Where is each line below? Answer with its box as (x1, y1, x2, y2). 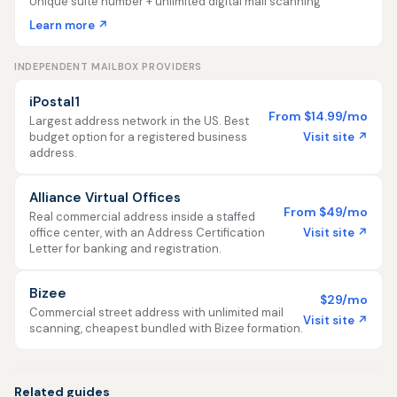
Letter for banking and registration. (29, 241, 222, 256)
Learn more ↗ (29, 18, 108, 33)
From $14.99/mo (269, 107, 368, 124)
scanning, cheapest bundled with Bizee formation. (29, 321, 303, 336)
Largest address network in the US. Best (29, 113, 249, 128)
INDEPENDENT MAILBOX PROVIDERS (14, 60, 203, 73)
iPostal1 (29, 93, 80, 111)
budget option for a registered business (29, 129, 247, 144)
